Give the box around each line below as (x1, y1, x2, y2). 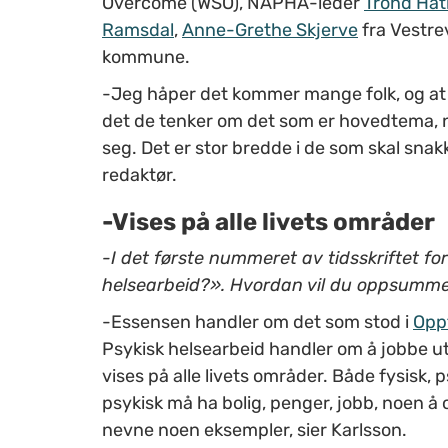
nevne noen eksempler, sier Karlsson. (102, 418, 407, 441)
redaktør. (102, 163, 177, 186)
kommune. (102, 45, 190, 68)
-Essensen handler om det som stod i (102, 310, 413, 333)
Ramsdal (102, 18, 174, 41)
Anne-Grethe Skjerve (182, 18, 358, 41)
